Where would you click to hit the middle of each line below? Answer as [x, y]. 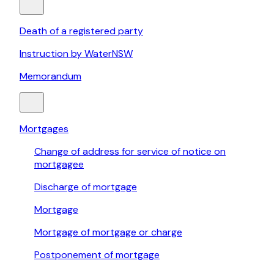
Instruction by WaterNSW [76, 54]
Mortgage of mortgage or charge [108, 232]
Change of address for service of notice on [130, 152]
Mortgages [44, 129]
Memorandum [50, 76]
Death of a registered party [81, 31]
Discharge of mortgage [86, 187]
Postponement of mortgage [97, 255]
